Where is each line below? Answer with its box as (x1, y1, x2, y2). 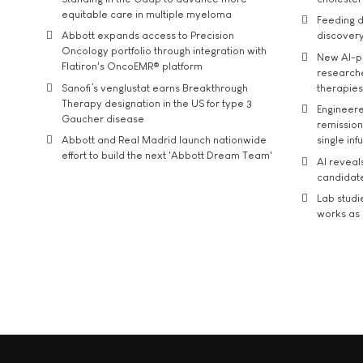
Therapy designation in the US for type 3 (62, 96, 252, 109)
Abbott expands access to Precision (62, 29, 234, 41)
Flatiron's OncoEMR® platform (62, 60, 203, 72)
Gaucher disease (62, 112, 144, 125)
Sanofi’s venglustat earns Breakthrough (62, 81, 248, 94)
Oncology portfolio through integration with (62, 45, 267, 57)
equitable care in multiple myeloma (62, 7, 232, 20)
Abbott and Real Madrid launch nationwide (62, 134, 267, 146)
